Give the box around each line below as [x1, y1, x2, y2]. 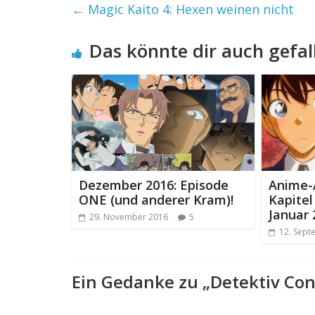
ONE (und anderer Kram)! [79, 191, 233, 208]
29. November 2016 [89, 210, 168, 223]
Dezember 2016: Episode [79, 176, 229, 193]
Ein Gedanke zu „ [72, 269, 210, 293]
